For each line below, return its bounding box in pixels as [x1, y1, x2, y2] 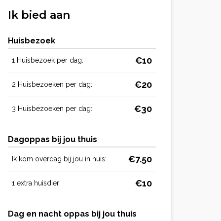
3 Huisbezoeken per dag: [12, 104, 92, 112]
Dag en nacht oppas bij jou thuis [8, 209, 137, 219]
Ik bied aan [8, 8, 70, 22]
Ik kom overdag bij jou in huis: [12, 154, 107, 163]
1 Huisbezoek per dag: [12, 56, 83, 64]
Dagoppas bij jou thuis [8, 134, 97, 144]
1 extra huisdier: [12, 179, 61, 187]
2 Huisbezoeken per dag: [12, 80, 92, 88]
